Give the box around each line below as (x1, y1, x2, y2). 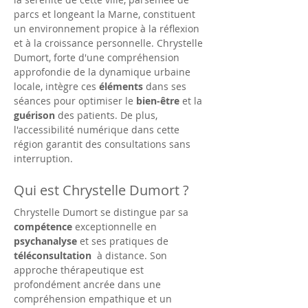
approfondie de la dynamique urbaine (14, 65, 193, 78)
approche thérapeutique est (14, 263, 146, 276)
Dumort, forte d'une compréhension (14, 51, 182, 64)
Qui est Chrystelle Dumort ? (14, 181, 189, 199)
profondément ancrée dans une (14, 278, 164, 291)
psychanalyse (14, 234, 77, 247)
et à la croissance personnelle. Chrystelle (14, 36, 206, 49)
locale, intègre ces (14, 80, 99, 93)
